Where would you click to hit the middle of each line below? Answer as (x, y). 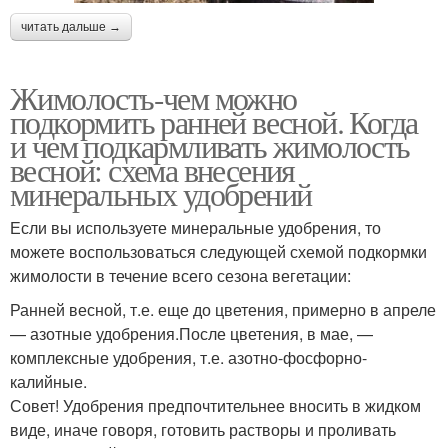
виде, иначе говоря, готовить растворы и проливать (203, 429)
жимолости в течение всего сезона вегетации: (180, 275)
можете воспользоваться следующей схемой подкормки (218, 251)
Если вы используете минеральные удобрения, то (195, 227)
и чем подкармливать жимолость (210, 145)
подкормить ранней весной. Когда (214, 121)
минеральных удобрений (161, 193)
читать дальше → (71, 26)
